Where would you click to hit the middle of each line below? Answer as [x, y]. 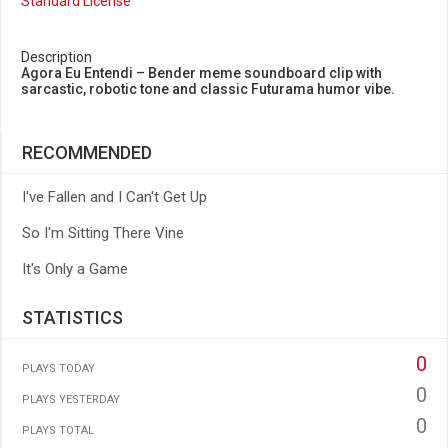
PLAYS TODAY [58, 368]
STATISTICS [72, 317]
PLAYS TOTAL [58, 430]
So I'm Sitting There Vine [103, 233]
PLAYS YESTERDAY [71, 399]
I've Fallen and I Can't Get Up [114, 197]
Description [56, 57]
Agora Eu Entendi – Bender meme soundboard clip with [201, 73]
